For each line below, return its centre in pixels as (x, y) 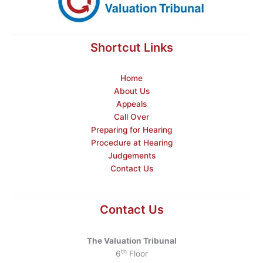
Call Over (131, 117)
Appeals (131, 104)
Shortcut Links (131, 47)
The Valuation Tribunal (131, 241)
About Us (131, 91)
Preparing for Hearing (131, 130)
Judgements (131, 156)
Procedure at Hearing (131, 143)
